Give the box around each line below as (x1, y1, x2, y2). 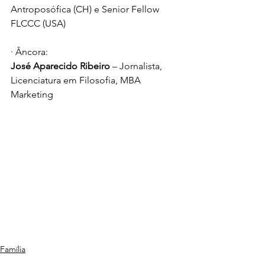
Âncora (15, 46, 46, 57)
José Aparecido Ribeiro (11, 60, 112, 72)
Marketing (11, 89, 53, 100)
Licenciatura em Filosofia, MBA (11, 75, 143, 86)
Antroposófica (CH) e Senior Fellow (11, 4, 161, 15)
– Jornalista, (112, 60, 164, 72)
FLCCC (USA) (11, 18, 66, 29)
